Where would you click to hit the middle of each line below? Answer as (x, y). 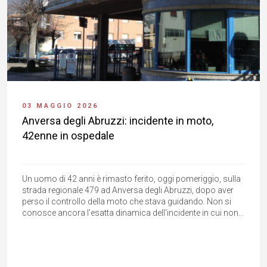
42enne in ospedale (68, 136)
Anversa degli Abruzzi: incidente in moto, (118, 121)
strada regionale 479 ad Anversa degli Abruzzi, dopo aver (128, 190)
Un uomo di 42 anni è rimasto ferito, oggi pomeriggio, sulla (131, 179)
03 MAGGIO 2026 (60, 106)
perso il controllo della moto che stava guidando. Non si (127, 202)
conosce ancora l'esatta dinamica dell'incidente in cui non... (133, 213)
